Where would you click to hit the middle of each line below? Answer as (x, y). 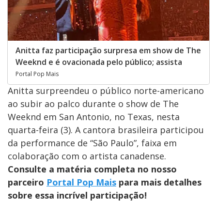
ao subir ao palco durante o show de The (93, 103)
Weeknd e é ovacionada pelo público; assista (99, 62)
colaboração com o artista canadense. (87, 156)
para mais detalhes (159, 182)
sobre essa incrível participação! (77, 195)
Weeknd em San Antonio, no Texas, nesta (94, 116)
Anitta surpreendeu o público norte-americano (106, 90)
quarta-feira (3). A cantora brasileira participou (106, 130)
